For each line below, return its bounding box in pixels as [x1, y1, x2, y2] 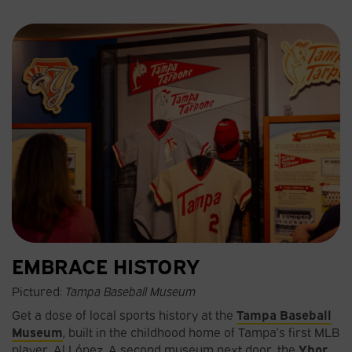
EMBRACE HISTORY [12, 250, 200, 279]
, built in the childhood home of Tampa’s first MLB [63, 322, 339, 340]
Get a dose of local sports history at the [12, 305, 236, 323]
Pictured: [12, 281, 65, 299]
